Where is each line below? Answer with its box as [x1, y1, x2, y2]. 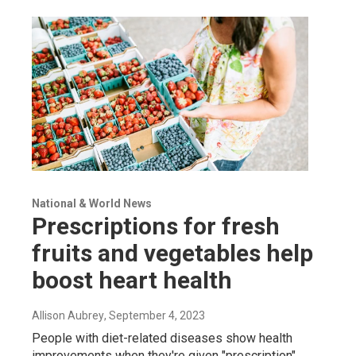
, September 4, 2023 [104, 309, 205, 323]
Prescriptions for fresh [32, 212, 280, 241]
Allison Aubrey [32, 309, 104, 323]
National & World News [32, 197, 152, 211]
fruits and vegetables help [32, 239, 313, 268]
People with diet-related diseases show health [32, 331, 292, 346]
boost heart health [32, 266, 232, 295]
